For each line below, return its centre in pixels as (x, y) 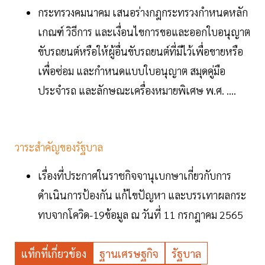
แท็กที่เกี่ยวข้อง (54, 254)
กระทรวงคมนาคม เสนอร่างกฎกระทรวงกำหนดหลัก (143, 12)
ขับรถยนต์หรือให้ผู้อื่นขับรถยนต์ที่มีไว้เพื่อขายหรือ (140, 51)
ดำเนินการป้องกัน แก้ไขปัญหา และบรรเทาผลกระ (142, 195)
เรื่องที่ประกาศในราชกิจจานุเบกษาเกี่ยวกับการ (135, 176)
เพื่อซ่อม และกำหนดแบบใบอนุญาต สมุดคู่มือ (132, 71)
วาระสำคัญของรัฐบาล (59, 147)
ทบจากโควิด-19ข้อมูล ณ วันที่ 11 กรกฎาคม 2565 (140, 215)
